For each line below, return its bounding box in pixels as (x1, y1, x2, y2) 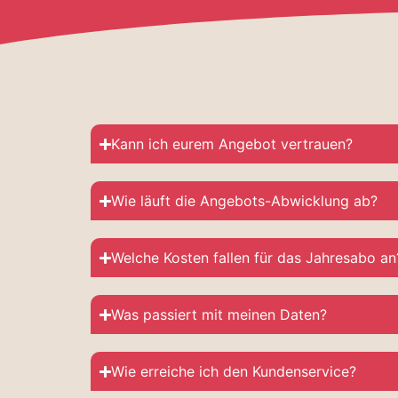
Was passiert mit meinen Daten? (111, 306, 328, 323)
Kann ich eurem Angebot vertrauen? (111, 135, 354, 153)
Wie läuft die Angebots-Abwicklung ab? (111, 192, 378, 210)
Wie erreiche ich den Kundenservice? (111, 362, 357, 380)
